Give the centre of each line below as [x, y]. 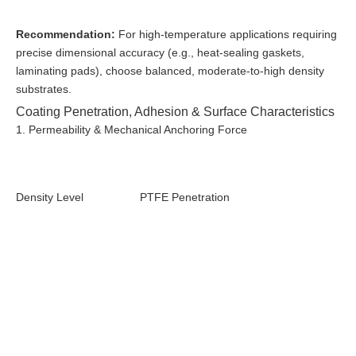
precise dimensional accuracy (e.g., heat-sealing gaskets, [160, 52]
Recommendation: [66, 34]
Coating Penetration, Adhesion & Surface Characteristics [175, 111]
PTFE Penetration [185, 197]
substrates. [44, 89]
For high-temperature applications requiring [226, 34]
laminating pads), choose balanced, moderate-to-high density [170, 70]
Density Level [50, 197]
